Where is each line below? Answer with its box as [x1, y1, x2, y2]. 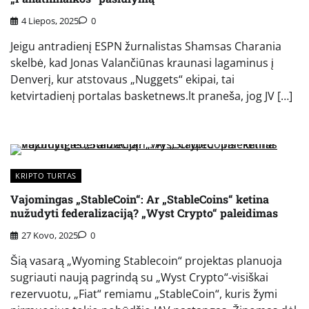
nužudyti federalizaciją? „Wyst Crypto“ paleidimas [10, 205, 278, 220]
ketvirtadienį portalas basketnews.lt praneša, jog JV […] [10, 88, 292, 104]
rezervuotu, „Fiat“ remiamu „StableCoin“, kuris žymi [10, 286, 277, 302]
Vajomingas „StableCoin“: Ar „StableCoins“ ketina [10, 191, 269, 206]
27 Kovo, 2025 [21, 229, 78, 242]
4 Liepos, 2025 [21, 14, 79, 28]
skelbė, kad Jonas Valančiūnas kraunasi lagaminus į [10, 55, 274, 71]
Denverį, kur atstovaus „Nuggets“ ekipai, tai [10, 72, 235, 88]
